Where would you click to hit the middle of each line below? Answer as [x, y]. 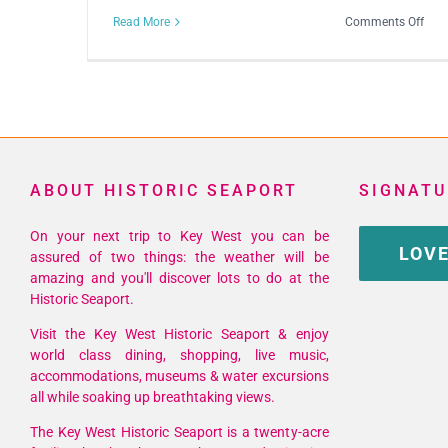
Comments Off [385, 22]
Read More [141, 22]
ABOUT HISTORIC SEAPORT [164, 191]
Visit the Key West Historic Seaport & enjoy [179, 334]
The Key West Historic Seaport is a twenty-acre [179, 432]
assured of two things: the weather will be [179, 257]
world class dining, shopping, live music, [179, 355]
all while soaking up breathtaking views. [152, 397]
